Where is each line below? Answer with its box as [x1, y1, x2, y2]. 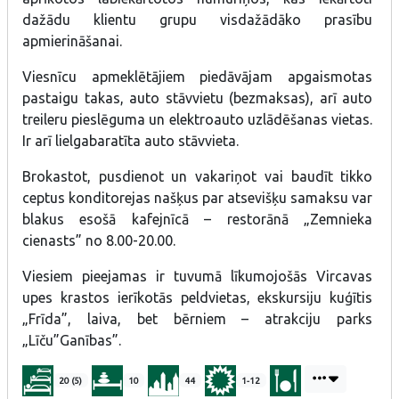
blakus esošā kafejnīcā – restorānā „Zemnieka [22, 210, 373, 227]
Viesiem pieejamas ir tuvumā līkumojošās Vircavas [22, 267, 373, 284]
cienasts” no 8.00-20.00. [22, 232, 175, 248]
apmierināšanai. [22, 32, 122, 49]
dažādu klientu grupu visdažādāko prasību [22, 11, 373, 28]
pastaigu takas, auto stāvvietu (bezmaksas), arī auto [22, 89, 373, 106]
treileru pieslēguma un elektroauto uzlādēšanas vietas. [22, 110, 373, 127]
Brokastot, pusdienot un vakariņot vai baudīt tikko [22, 167, 373, 184]
